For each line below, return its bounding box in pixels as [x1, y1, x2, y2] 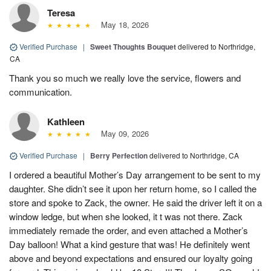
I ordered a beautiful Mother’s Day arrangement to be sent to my [9, 168, 261, 181]
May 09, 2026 [96, 127, 149, 139]
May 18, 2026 [96, 18, 149, 30]
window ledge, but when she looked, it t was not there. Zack [9, 209, 243, 223]
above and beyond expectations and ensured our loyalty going [9, 251, 252, 264]
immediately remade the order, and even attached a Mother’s [9, 223, 248, 237]
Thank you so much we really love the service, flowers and [9, 71, 241, 84]
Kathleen [47, 114, 85, 128]
